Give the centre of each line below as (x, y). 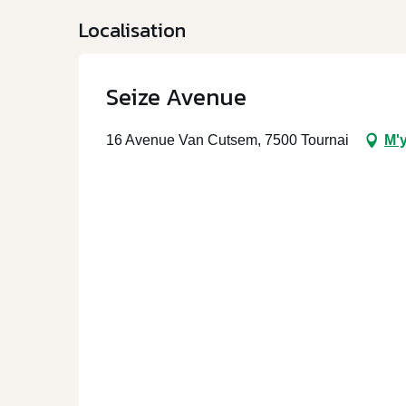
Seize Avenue (176, 97)
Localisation (132, 30)
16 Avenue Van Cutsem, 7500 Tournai (227, 140)
